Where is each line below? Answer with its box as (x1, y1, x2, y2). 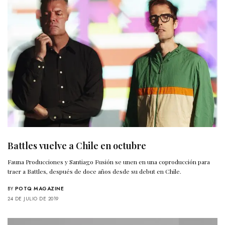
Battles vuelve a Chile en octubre (8, 139, 146, 152)
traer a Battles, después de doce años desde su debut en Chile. (8, 167, 182, 175)
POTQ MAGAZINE (15, 184, 64, 192)
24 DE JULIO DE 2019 (8, 194, 59, 202)
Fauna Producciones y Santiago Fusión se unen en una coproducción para (8, 157, 210, 166)
